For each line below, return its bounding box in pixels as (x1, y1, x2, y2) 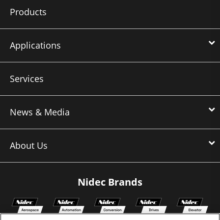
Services (10, 72, 44, 84)
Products (10, 5, 47, 18)
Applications (10, 39, 61, 51)
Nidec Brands (78, 175, 142, 189)
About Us (10, 139, 48, 151)
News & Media (10, 106, 70, 118)
